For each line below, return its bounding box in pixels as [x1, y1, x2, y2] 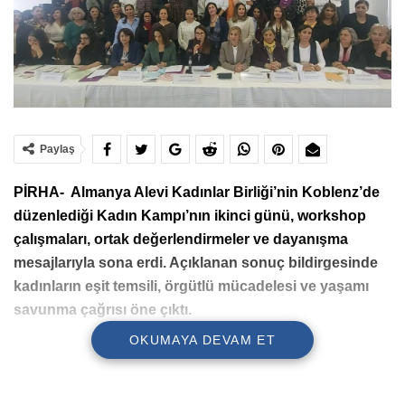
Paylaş [40, 143, 75, 156]
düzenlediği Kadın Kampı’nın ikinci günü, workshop [14, 208, 366, 224]
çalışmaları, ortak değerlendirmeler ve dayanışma [14, 231, 348, 248]
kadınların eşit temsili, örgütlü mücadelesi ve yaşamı [14, 278, 369, 295]
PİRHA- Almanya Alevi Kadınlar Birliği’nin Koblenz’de [14, 184, 380, 201]
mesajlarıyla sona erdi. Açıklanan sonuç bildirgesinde [14, 255, 378, 271]
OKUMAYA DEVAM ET [128, 333, 277, 348]
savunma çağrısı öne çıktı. [14, 302, 192, 318]
